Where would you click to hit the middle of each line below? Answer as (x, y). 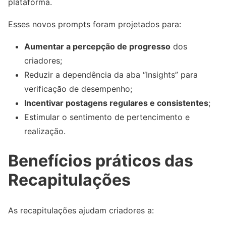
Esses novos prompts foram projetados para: (95, 24)
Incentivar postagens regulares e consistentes (116, 103)
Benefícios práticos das (101, 161)
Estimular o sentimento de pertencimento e (107, 117)
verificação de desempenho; (78, 89)
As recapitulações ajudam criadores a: (81, 210)
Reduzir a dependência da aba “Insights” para (111, 74)
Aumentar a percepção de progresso (97, 46)
